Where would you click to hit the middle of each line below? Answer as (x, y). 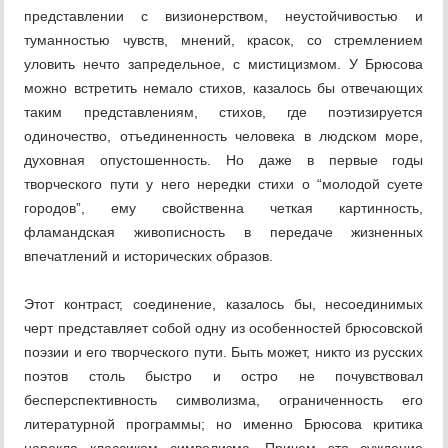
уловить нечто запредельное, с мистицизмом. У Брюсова (224, 64)
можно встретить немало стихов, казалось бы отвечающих (224, 88)
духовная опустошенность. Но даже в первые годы (224, 160)
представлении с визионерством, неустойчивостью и (224, 16)
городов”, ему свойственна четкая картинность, (224, 208)
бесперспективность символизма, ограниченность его (224, 400)
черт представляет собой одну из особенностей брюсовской (224, 328)
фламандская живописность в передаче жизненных (224, 232)
